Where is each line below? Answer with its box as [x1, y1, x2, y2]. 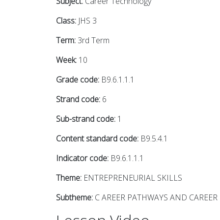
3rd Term [76, 34, 110, 46]
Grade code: [56, 74, 99, 85]
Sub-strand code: [56, 113, 115, 124]
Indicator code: [56, 152, 109, 164]
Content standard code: [56, 133, 138, 144]
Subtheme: [56, 192, 93, 203]
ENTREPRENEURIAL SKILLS [82, 172, 182, 183]
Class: [56, 15, 76, 26]
